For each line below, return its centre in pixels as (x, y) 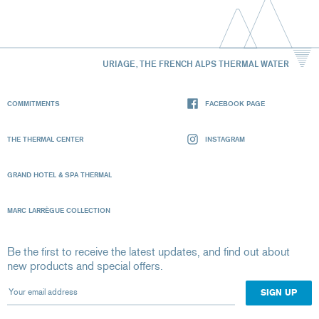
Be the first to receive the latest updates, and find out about (148, 252)
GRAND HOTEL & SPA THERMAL (59, 175)
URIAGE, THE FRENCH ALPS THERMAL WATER (195, 63)
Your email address (52, 287)
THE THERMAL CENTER (45, 139)
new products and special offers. (85, 266)
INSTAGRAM (225, 139)
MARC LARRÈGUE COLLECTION (59, 210)
